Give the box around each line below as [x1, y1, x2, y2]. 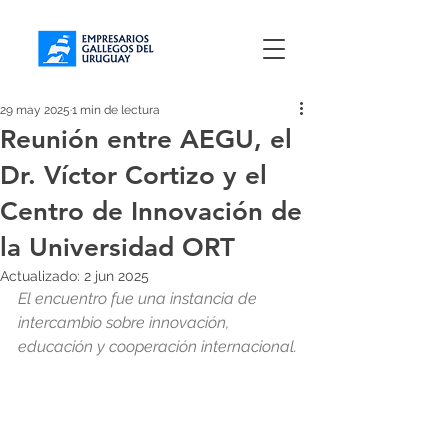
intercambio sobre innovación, [18, 313, 233, 332]
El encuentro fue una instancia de [18, 289, 261, 308]
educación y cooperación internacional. [18, 337, 297, 356]
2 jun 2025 [84, 268, 149, 284]
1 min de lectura [72, 103, 160, 117]
